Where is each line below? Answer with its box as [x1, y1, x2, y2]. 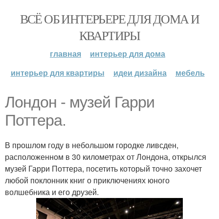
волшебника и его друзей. [5, 186, 99, 197]
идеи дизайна [113, 67, 167, 78]
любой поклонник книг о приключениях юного [5, 175, 170, 186]
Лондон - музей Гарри [5, 93, 154, 111]
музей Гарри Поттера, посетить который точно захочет [5, 163, 202, 174]
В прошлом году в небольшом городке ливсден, [5, 139, 178, 151]
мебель [175, 67, 205, 78]
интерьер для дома [90, 48, 165, 59]
